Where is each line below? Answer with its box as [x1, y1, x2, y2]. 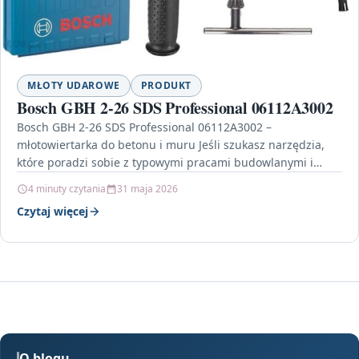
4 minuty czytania [28, 182, 106, 196]
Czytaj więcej [17, 204, 88, 220]
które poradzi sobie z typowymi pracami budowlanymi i [17, 155, 313, 171]
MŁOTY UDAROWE [27, 79, 120, 93]
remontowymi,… [17, 172, 103, 188]
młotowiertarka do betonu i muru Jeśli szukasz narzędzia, [17, 137, 325, 153]
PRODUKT [140, 79, 192, 93]
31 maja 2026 [117, 182, 178, 196]
